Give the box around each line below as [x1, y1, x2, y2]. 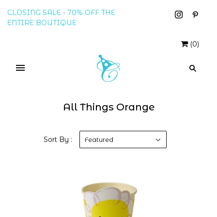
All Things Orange [62, 101, 155, 113]
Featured [85, 135, 113, 143]
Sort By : [44, 135, 72, 144]
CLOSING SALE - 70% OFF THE [7, 8, 115, 17]
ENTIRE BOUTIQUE [7, 18, 77, 27]
